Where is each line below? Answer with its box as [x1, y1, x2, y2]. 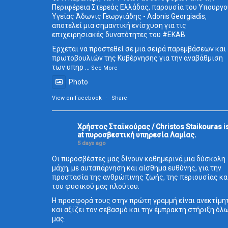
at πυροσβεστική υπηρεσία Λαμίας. [77, 131, 196, 139]
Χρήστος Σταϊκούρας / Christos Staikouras [77, 123, 222, 131]
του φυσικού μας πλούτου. [52, 182, 139, 191]
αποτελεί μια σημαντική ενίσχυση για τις [52, 21, 186, 30]
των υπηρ [52, 63, 83, 72]
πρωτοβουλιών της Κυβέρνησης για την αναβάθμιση [52, 54, 223, 63]
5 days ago [77, 140, 106, 147]
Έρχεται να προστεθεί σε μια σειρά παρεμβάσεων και [52, 45, 226, 53]
